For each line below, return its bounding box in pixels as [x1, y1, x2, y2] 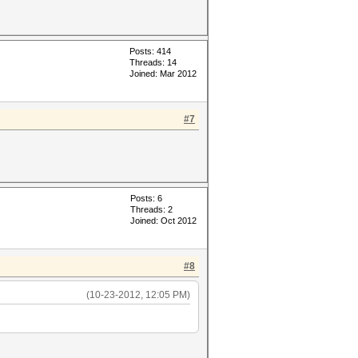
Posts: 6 [130, 193, 162, 203]
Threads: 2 [130, 205, 173, 214]
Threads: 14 [129, 58, 177, 67]
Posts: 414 [129, 46, 171, 56]
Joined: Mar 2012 [129, 69, 197, 78]
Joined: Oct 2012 [130, 216, 197, 225]
